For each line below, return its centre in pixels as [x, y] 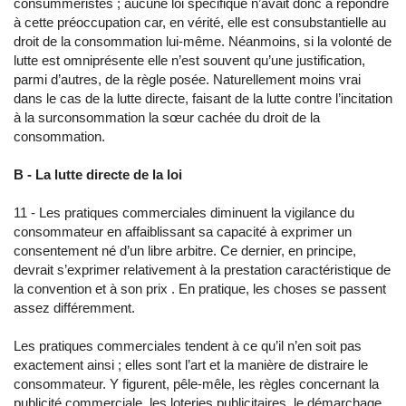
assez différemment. [74, 308]
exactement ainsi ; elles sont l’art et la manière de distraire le [191, 365]
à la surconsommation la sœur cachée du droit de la [167, 117]
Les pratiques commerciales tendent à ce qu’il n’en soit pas [188, 346]
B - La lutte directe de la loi [98, 174]
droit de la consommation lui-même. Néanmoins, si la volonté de [203, 41]
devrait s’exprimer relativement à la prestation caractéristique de [202, 270]
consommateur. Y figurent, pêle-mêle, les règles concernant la [196, 384]
